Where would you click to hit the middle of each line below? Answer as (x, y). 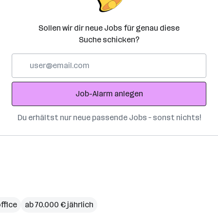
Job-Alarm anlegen (109, 94)
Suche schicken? (109, 40)
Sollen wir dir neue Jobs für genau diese (109, 28)
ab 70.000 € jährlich (59, 205)
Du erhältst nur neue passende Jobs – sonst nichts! (109, 118)
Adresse (26, 82)
